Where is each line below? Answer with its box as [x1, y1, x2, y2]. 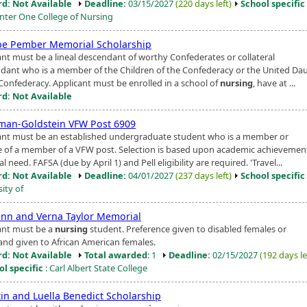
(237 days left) [175, 169, 232, 182]
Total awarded [84, 248, 147, 261]
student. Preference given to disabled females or [88, 222, 286, 235]
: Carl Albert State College [43, 261, 147, 274]
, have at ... [253, 76, 295, 89]
